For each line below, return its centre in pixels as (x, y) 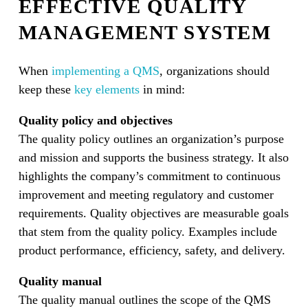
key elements (107, 90)
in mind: (162, 90)
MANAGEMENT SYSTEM (145, 33)
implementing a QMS (105, 71)
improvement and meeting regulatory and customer (146, 195)
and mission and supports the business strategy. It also (153, 158)
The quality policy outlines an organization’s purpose (151, 139)
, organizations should (214, 71)
